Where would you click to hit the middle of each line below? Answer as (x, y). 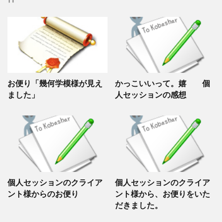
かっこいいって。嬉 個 (162, 83)
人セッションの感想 (150, 95)
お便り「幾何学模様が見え (55, 83)
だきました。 (139, 205)
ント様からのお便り (43, 194)
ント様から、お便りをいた (162, 194)
